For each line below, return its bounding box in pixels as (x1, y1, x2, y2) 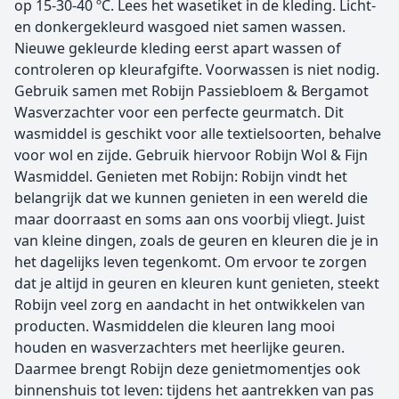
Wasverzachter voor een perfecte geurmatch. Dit (14, 102, 344, 122)
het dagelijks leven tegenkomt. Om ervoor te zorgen (14, 252, 367, 272)
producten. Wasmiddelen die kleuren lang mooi (14, 316, 335, 336)
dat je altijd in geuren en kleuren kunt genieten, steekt (14, 273, 379, 293)
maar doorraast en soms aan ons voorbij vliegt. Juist (14, 209, 365, 229)
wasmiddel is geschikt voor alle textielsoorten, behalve (14, 124, 381, 143)
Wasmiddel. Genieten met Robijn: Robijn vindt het (14, 167, 347, 186)
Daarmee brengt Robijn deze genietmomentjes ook (14, 359, 361, 379)
